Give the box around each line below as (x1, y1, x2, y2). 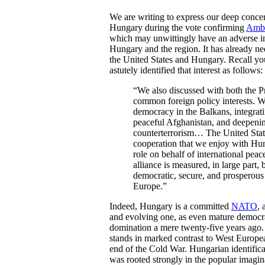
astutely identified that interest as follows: (109, 65, 263, 75)
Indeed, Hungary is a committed (109, 201, 231, 211)
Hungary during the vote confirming (109, 22, 246, 33)
